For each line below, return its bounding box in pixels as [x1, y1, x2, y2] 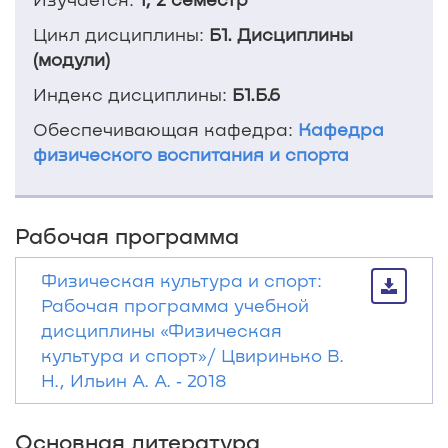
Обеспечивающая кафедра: [33, 118, 298, 140]
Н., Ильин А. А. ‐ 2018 [41, 369, 227, 391]
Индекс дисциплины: [33, 83, 232, 105]
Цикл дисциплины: [33, 23, 209, 45]
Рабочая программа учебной [41, 294, 309, 316]
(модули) [33, 48, 110, 70]
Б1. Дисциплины [209, 23, 353, 45]
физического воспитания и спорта [33, 143, 349, 165]
